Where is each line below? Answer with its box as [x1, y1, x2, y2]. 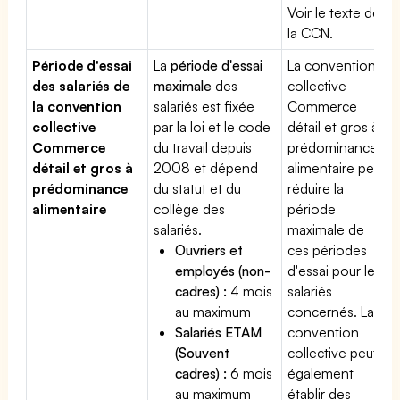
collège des [154, 199, 226, 218]
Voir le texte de [287, 3, 381, 21]
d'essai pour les [287, 261, 382, 279]
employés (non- [175, 261, 271, 279]
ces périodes [287, 240, 368, 259]
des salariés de [32, 76, 130, 95]
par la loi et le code [154, 117, 271, 136]
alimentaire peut [287, 158, 387, 177]
